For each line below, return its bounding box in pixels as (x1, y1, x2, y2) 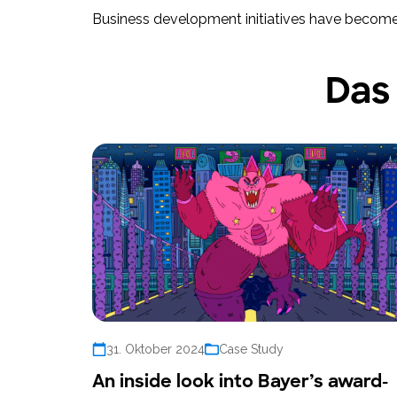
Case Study (219, 342, 284, 357)
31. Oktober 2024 (106, 342, 205, 357)
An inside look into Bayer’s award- (92, 370, 388, 393)
